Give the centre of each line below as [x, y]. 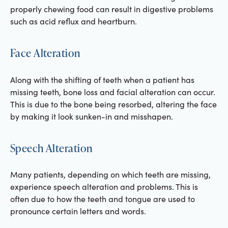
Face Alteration [45, 53]
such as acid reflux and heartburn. [73, 21]
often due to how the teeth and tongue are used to [102, 199]
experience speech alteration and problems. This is [104, 187]
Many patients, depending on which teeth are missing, [110, 175]
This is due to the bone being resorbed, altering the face [113, 104]
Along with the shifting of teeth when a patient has [102, 79]
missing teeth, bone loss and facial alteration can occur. [112, 92]
